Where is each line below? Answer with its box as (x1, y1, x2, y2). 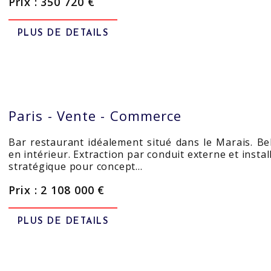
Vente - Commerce (56, 106, 182, 125)
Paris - (8, 106, 57, 125)
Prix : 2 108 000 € (8, 183, 105, 197)
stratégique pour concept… (8, 160, 143, 173)
